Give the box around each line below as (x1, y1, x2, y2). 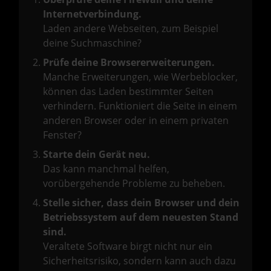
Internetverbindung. (43, 7, 142, 21)
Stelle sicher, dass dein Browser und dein (43, 196, 240, 209)
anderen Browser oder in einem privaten (43, 114, 229, 127)
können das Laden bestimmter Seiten (43, 85, 214, 98)
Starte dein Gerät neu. (43, 148, 150, 161)
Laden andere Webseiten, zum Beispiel (43, 22, 218, 35)
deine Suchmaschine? (43, 36, 142, 50)
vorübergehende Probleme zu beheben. (43, 177, 225, 190)
